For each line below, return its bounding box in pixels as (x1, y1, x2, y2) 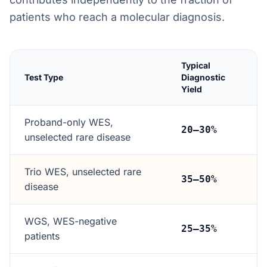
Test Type (24, 72, 63, 82)
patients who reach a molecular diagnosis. (10, 11, 225, 23)
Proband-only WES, (24, 116, 113, 128)
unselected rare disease (24, 131, 131, 143)
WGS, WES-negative (24, 215, 117, 227)
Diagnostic (181, 72, 225, 82)
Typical (181, 60, 210, 70)
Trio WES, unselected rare (24, 166, 141, 178)
